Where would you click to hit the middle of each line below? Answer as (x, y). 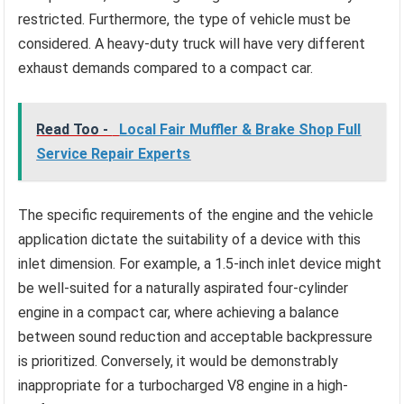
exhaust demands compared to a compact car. (166, 69)
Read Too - (74, 130)
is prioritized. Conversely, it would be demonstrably (179, 362)
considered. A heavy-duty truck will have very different (192, 44)
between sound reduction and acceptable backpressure (196, 337)
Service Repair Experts (114, 154)
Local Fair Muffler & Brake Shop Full (240, 130)
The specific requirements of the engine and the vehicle (196, 216)
